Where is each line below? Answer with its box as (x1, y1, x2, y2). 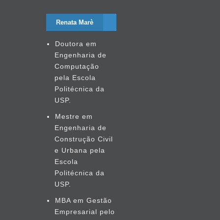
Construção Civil (55, 135, 113, 143)
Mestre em (55, 112, 93, 120)
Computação (55, 62, 99, 70)
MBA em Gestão (55, 196, 112, 204)
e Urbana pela (55, 146, 105, 154)
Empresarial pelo (55, 208, 115, 216)
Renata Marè (56, 19, 93, 26)
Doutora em (55, 40, 97, 48)
